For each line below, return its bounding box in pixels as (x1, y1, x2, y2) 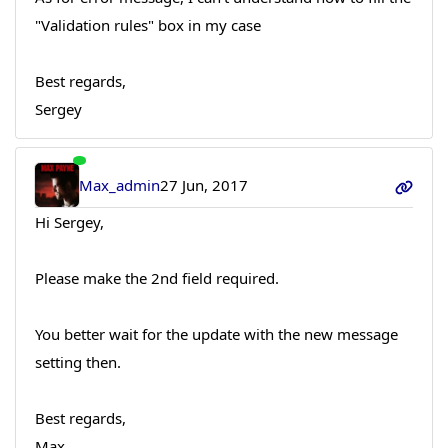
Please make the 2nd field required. (34, 268, 279, 289)
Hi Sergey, (34, 212, 104, 233)
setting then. (34, 352, 121, 373)
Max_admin (79, 175, 161, 196)
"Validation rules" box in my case (34, 15, 261, 36)
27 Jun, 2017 (160, 175, 249, 196)
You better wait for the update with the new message (34, 324, 398, 345)
